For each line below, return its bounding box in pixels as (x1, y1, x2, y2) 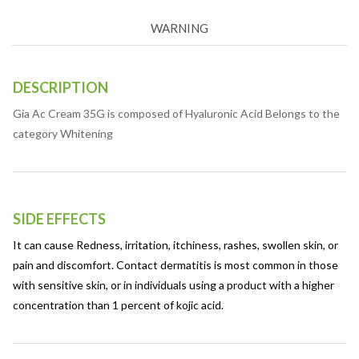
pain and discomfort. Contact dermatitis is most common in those (13, 258, 338, 272)
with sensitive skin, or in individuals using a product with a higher (13, 278, 334, 292)
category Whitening (13, 127, 113, 141)
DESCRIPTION (13, 79, 108, 97)
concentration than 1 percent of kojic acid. (13, 298, 224, 313)
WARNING (151, 21, 208, 36)
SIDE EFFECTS (13, 210, 106, 228)
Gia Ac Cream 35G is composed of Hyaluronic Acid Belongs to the (13, 107, 340, 121)
